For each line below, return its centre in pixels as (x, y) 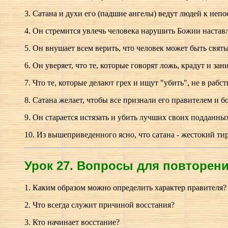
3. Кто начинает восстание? (72, 222)
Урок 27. (51, 166)
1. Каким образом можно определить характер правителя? (125, 188)
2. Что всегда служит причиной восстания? (99, 205)
